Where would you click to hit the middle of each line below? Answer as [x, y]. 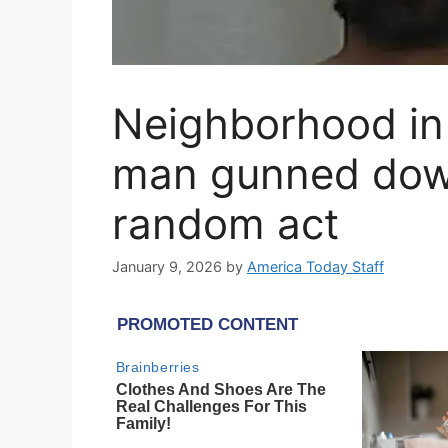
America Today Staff [315, 267]
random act [225, 223]
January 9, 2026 [167, 267]
